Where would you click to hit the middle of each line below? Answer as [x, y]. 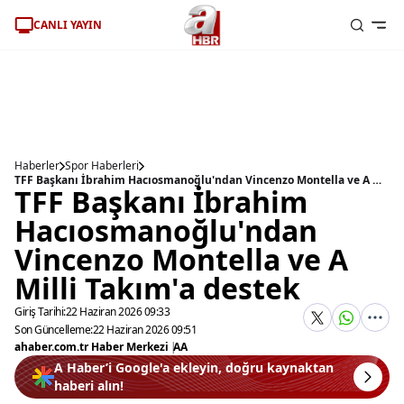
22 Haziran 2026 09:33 [117, 312]
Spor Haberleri [102, 165]
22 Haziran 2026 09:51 [144, 330]
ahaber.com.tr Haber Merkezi [92, 347]
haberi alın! [89, 386]
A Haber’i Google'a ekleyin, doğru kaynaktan [194, 367]
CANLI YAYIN [68, 24]
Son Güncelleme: [54, 330]
